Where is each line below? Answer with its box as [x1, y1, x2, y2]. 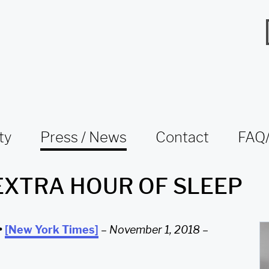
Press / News [40, 128, 127, 146]
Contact [156, 128, 209, 146]
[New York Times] [5, 223, 98, 236]
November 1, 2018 [109, 223, 200, 236]
